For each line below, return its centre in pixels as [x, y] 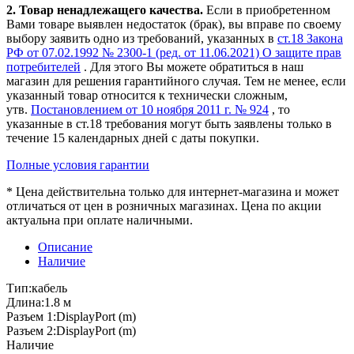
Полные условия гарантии [78, 164]
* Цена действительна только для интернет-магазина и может [173, 191]
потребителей [43, 66]
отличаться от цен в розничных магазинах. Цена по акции [164, 205]
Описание [65, 247]
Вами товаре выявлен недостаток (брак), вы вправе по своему [174, 24]
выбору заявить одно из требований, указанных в [142, 38]
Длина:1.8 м [39, 302]
